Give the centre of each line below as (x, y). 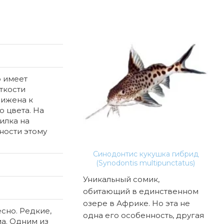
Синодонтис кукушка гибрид (145, 154)
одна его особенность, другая (143, 215)
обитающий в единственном (141, 191)
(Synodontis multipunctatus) (145, 163)
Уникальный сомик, (121, 179)
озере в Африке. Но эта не (136, 203)
